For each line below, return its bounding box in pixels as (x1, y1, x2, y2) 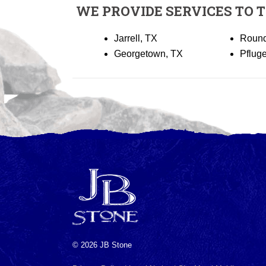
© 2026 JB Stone (72, 240, 132, 249)
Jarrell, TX (114, 33, 157, 43)
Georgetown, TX (114, 49, 183, 59)
